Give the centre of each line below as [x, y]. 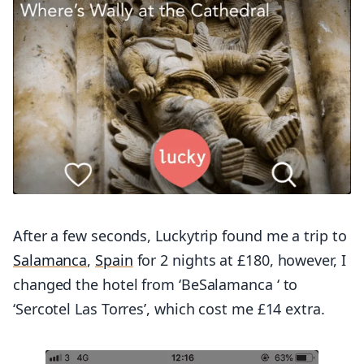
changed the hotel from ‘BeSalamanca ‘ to [156, 285]
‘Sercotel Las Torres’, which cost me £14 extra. [169, 309]
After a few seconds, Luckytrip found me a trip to [180, 236]
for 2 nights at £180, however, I [239, 260]
